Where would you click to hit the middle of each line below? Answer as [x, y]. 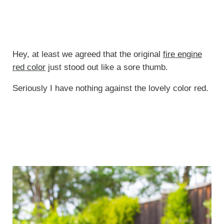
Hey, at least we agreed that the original [87, 54]
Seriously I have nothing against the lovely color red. [110, 88]
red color [29, 67]
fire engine [182, 54]
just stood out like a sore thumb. [106, 67]
